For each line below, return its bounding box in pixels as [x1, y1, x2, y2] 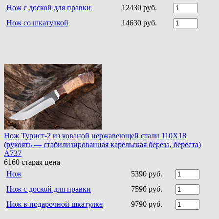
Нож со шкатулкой [6, 18, 68, 27]
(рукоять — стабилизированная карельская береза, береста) [4, 140, 201, 149]
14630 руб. [122, 18, 157, 27]
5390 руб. [131, 169, 162, 178]
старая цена [20, 157, 60, 166]
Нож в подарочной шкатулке [6, 199, 103, 208]
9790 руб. [131, 199, 162, 208]
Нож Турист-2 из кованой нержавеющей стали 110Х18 [4, 131, 186, 140]
